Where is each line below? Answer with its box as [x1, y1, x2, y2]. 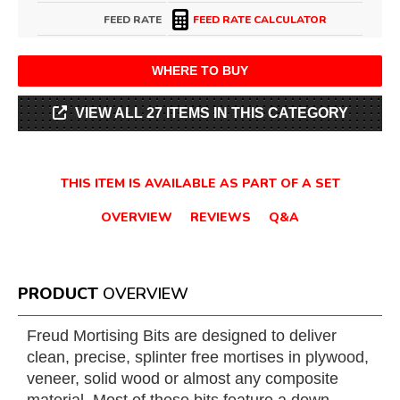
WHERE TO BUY [152, 63, 248, 78]
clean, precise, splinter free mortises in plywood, [27, 348, 369, 366]
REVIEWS [190, 209, 251, 226]
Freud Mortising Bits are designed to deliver [27, 327, 337, 345]
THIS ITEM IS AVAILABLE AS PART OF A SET [60, 175, 340, 192]
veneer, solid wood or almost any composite [27, 370, 338, 387]
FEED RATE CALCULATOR [193, 12, 327, 27]
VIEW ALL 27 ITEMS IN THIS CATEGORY [74, 105, 348, 121]
